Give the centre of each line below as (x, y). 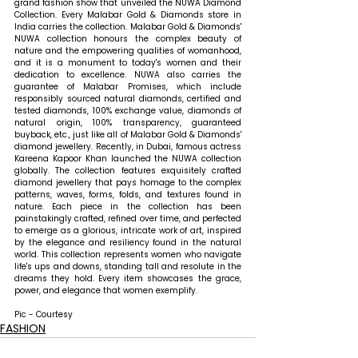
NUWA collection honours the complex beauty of (128, 39)
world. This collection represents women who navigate (128, 255)
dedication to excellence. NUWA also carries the (128, 75)
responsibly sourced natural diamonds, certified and (128, 99)
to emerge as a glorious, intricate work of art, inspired (128, 231)
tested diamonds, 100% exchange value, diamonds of (128, 111)
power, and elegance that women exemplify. (106, 291)
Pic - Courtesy (44, 315)
